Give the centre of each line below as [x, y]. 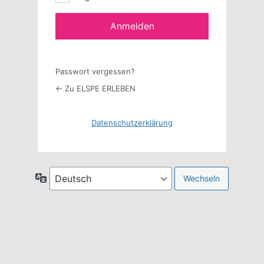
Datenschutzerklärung [132, 122]
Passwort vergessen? [95, 71]
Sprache [63, 177]
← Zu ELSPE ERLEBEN [95, 88]
